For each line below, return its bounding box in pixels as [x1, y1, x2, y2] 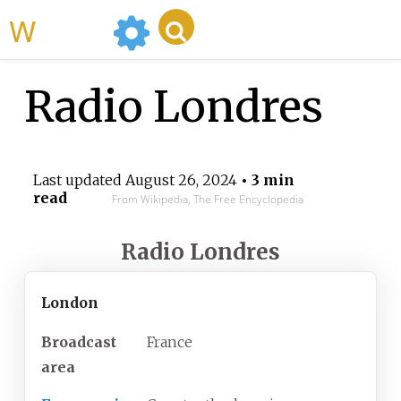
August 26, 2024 [124, 171, 237, 190]
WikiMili [36, 9, 106, 50]
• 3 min [236, 171, 294, 190]
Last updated [32, 171, 125, 190]
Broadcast [41, 333, 116, 352]
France [147, 333, 192, 352]
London [41, 294, 98, 312]
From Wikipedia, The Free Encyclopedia [111, 192, 303, 208]
